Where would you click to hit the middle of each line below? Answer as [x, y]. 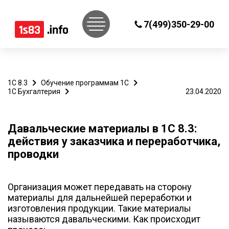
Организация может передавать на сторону [100, 187]
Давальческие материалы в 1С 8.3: [102, 129]
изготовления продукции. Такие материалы [99, 208]
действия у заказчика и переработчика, [114, 141]
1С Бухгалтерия [34, 91]
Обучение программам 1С [85, 83]
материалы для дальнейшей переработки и [100, 198]
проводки [33, 154]
